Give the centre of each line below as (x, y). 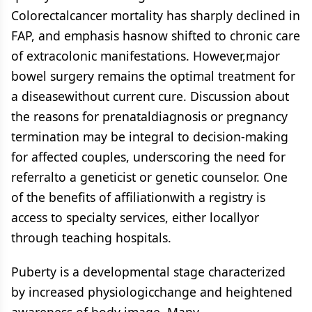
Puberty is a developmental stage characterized (148, 272)
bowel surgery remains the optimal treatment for (153, 76)
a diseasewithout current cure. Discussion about (150, 96)
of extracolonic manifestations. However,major (146, 56)
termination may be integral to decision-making (150, 136)
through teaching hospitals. (91, 237)
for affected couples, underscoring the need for (148, 157)
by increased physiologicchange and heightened (152, 292)
